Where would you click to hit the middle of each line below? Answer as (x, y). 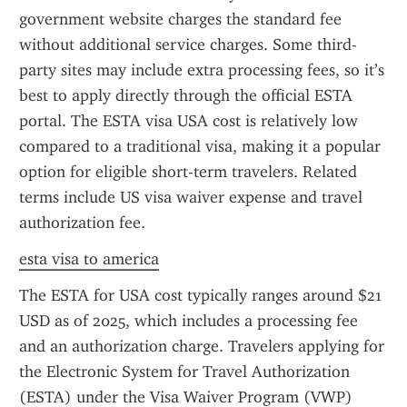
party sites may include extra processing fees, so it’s (202, 70)
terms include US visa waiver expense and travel (191, 197)
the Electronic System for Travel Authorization (184, 372)
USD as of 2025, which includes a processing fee (189, 321)
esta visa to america (89, 259)
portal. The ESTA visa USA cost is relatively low (189, 121)
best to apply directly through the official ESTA (186, 95)
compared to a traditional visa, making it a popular (200, 146)
